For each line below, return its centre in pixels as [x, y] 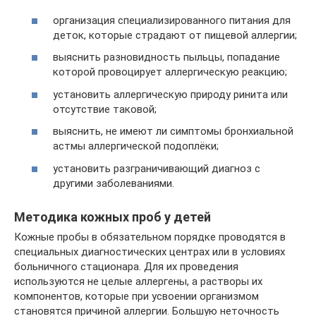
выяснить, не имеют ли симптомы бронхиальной [173, 131]
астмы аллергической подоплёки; [136, 146]
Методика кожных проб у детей [113, 217]
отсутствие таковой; [105, 109]
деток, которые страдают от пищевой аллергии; [175, 35]
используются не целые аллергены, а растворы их [138, 281]
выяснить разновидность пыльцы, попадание [166, 57]
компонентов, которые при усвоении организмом [136, 296]
